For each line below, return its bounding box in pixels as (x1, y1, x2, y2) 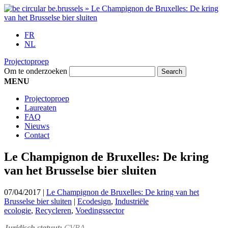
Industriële (115, 196, 149, 206)
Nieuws (24, 122, 49, 130)
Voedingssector (75, 206, 124, 215)
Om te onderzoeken (4, 67, 67, 75)
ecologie (4, 206, 31, 215)
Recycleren (35, 206, 71, 215)
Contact (24, 131, 49, 139)
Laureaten (24, 103, 56, 112)
